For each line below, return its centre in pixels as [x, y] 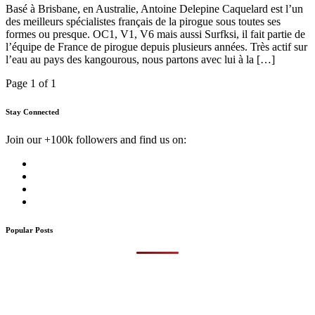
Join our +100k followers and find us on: [96, 140]
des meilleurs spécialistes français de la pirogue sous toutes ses [143, 22]
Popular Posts [29, 230]
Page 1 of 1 [31, 84]
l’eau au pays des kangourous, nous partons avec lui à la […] [140, 60]
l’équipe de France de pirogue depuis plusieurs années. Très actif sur [156, 47]
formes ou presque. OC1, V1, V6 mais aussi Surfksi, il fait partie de [155, 34]
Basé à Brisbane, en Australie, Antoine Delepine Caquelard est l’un [154, 9]
